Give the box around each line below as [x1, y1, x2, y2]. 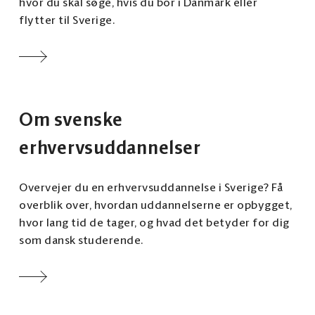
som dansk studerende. [19, 236, 143, 247]
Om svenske [19, 112, 123, 130]
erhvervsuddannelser [19, 140, 201, 158]
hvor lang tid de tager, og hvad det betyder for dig [19, 218, 290, 229]
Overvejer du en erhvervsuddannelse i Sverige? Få [19, 183, 283, 194]
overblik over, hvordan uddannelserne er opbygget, [19, 200, 292, 212]
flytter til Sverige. [19, 15, 115, 27]
